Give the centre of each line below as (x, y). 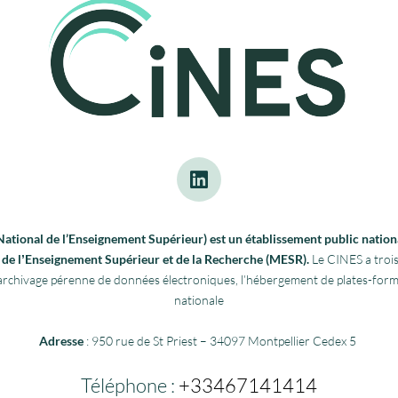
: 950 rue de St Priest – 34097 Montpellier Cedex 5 (221, 341)
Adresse (61, 341)
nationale (199, 300)
